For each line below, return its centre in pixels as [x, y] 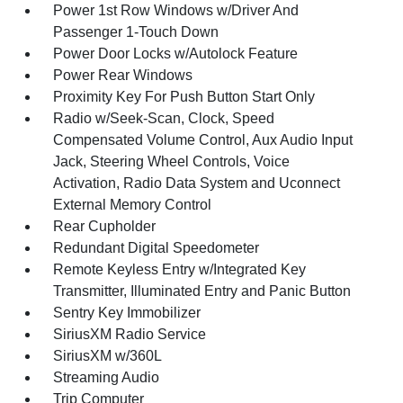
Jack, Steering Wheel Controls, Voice [172, 161]
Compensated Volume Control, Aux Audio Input [203, 140]
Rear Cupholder [105, 226]
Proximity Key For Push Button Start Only [184, 97]
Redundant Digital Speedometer [157, 248]
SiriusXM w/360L [108, 356]
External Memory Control [133, 205]
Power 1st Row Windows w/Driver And [176, 10]
